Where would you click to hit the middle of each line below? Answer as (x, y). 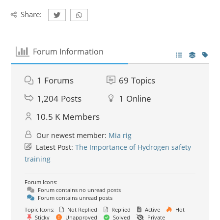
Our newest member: (72, 135)
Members (81, 116)
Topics (143, 80)
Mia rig (120, 135)
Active (152, 209)
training (38, 159)
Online (139, 98)
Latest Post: (55, 147)
